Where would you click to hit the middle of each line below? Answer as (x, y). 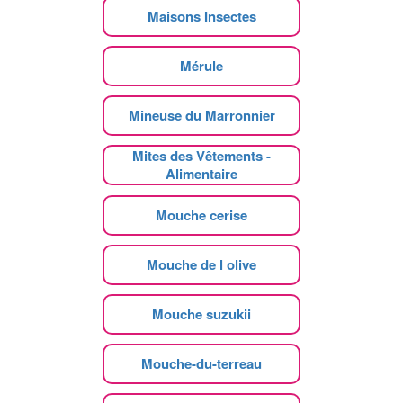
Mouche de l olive (201, 264)
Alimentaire (201, 173)
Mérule (201, 65)
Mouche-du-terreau (201, 363)
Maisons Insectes (201, 16)
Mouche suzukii (201, 313)
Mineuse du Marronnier (201, 115)
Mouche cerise (201, 215)
